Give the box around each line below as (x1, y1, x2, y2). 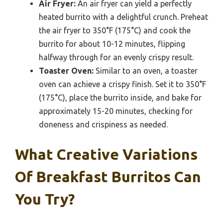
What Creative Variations (15, 145, 198, 163)
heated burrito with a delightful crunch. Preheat (39, 12, 208, 21)
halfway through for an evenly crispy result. (39, 52, 194, 62)
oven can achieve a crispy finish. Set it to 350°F (39, 79, 206, 89)
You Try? (15, 190, 75, 208)
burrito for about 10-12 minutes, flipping (39, 39, 185, 48)
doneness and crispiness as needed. (39, 119, 168, 129)
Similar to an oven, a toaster (94, 66, 198, 75)
